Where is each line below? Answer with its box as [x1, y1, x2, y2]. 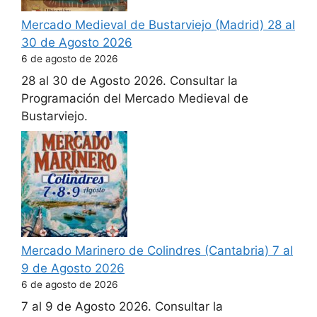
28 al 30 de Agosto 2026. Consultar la [21, 73, 238, 88]
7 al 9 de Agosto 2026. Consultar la [21, 299, 223, 313]
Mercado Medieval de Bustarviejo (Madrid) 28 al [21, 18, 295, 32]
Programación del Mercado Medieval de [21, 91, 248, 105]
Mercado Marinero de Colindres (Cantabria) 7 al [21, 243, 293, 258]
